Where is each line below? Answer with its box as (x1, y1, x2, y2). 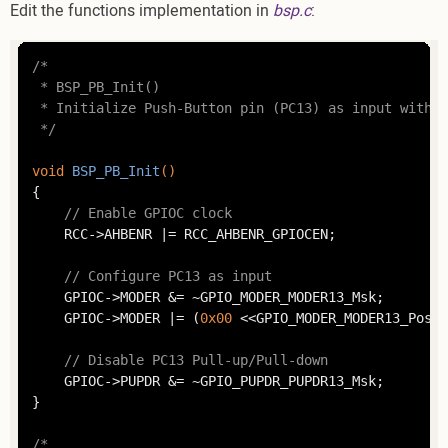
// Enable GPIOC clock (63, 204, 232, 221)
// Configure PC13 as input (63, 267, 272, 284)
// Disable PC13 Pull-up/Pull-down (63, 351, 328, 368)
